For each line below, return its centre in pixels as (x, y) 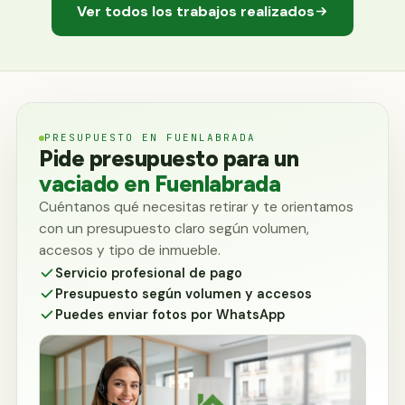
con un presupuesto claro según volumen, (174, 229)
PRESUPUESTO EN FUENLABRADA (150, 137)
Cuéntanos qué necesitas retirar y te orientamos (196, 207)
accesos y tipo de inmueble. (130, 250)
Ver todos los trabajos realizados (196, 11)
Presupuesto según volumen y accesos (184, 294)
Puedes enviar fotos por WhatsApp (170, 315)
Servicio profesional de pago (149, 273)
